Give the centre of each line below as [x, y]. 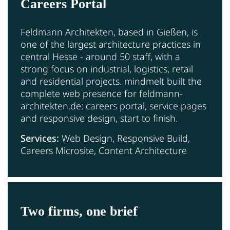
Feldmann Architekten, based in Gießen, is [109, 32]
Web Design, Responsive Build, [124, 138]
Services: [40, 138]
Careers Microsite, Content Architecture [104, 150]
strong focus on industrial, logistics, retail [107, 69]
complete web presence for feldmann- [102, 93]
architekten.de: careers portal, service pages [113, 106]
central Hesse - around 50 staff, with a [100, 56]
